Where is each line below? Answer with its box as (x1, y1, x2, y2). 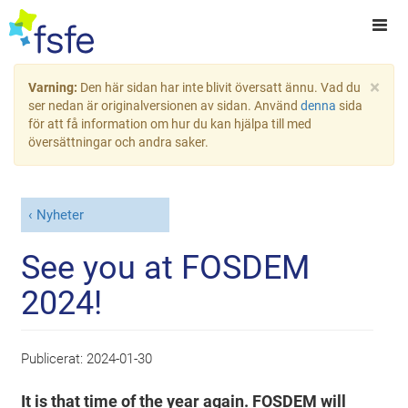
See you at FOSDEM (21, 248, 311, 287)
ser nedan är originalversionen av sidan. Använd (28, 98, 301, 113)
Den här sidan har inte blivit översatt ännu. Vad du (80, 80, 361, 95)
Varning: (28, 80, 80, 95)
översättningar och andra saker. (28, 135, 209, 149)
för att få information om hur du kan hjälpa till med (28, 117, 311, 131)
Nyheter (36, 207, 84, 224)
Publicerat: (21, 350, 87, 367)
